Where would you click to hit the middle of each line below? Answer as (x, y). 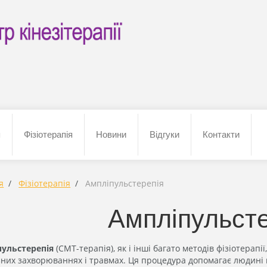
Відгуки (164, 134)
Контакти (221, 134)
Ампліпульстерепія (125, 183)
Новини (111, 134)
